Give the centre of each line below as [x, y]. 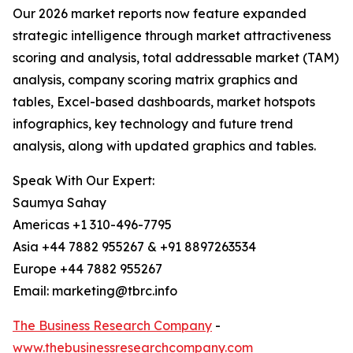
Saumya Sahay [59, 203]
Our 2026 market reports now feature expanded [160, 14]
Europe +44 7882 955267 [87, 269]
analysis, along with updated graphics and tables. [164, 146]
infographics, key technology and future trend [153, 124]
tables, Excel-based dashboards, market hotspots [164, 102]
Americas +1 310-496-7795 [92, 225]
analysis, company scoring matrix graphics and [155, 80]
